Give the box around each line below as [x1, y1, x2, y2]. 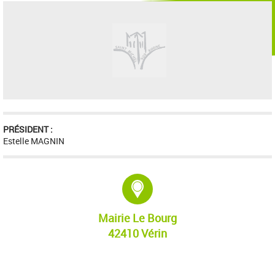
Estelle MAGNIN [2, 134, 64, 147]
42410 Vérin [108, 225, 167, 241]
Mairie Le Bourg [98, 210, 177, 225]
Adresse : [153, 173, 199, 188]
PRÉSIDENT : [2, 123, 53, 135]
